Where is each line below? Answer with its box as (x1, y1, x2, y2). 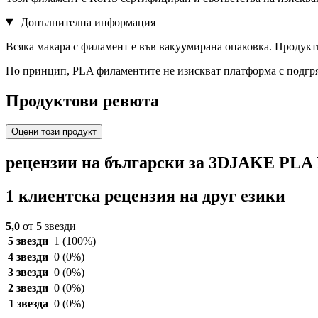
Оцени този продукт (11, 126, 97, 138)
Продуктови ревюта (6, 91, 159, 110)
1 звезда (8, 297, 48, 310)
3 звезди (8, 266, 48, 279)
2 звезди (8, 282, 48, 295)
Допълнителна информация (17, 16, 155, 28)
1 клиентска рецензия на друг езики (6, 187, 285, 206)
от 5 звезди (20, 220, 76, 233)
